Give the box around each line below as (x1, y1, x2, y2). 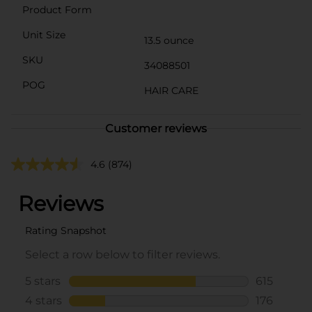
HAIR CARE (144, 84, 198, 97)
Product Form (22, 3, 92, 16)
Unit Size (22, 28, 65, 41)
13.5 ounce (144, 33, 194, 47)
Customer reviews (105, 121, 207, 135)
